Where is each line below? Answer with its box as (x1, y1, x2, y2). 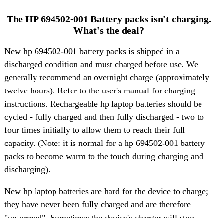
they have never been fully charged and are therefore (4, 199, 191, 209)
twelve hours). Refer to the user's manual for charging (4, 85, 195, 95)
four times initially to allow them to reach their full (4, 125, 185, 135)
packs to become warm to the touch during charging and (4, 151, 203, 161)
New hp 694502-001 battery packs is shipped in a (4, 46, 180, 56)
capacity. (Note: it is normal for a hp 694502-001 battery (4, 138, 205, 148)
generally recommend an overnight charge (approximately (4, 72, 209, 82)
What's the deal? (73, 24, 145, 36)
